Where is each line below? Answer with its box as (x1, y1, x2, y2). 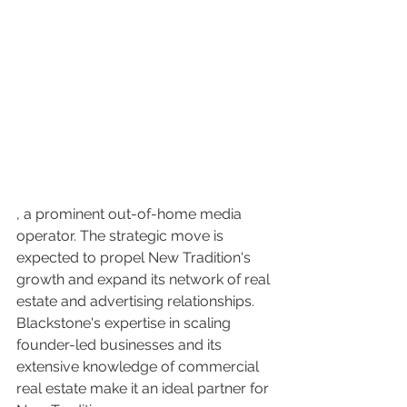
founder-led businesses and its (16, 336, 225, 353)
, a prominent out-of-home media (16, 205, 245, 223)
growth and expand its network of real (16, 271, 273, 288)
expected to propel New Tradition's (16, 249, 254, 266)
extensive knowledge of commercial (16, 358, 263, 375)
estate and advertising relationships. (16, 293, 258, 310)
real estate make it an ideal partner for (16, 380, 273, 397)
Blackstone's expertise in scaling (16, 314, 234, 332)
